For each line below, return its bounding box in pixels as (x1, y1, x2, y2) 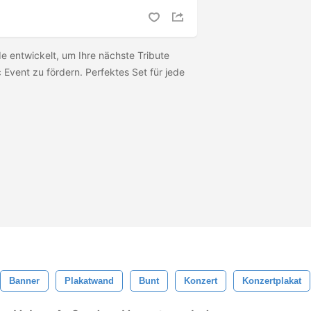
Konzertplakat (242, 276, 301, 286)
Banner (9, 276, 40, 286)
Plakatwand (65, 276, 114, 286)
